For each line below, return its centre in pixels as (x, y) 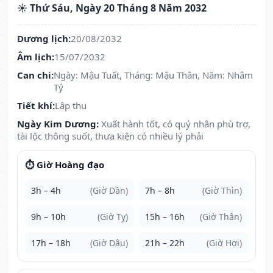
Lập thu (71, 106)
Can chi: (35, 75)
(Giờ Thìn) (222, 191)
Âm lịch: (36, 57)
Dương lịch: (44, 39)
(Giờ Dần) (109, 191)
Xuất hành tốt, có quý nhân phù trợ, (176, 124)
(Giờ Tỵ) (113, 217)
